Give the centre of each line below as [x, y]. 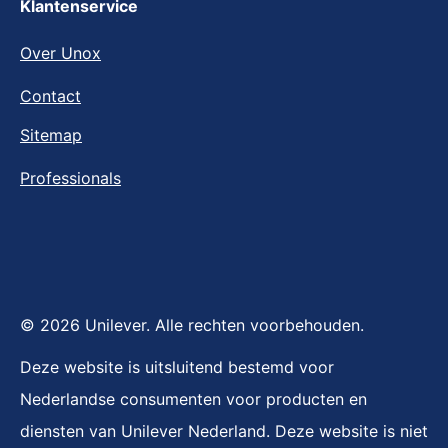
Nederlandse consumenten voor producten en [193, 399]
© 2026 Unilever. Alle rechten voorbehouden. [192, 325]
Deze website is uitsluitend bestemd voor [177, 367]
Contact [50, 96]
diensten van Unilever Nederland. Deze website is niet [224, 431]
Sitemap [51, 135]
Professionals [70, 178]
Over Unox [60, 53]
